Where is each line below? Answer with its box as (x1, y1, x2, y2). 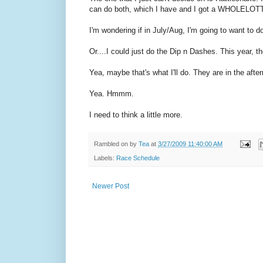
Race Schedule (116, 154, 160, 161)
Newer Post (92, 181, 129, 190)
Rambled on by (94, 140, 139, 147)
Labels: (94, 154, 116, 161)
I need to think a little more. (89, 110, 183, 120)
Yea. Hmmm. (89, 89, 134, 99)
